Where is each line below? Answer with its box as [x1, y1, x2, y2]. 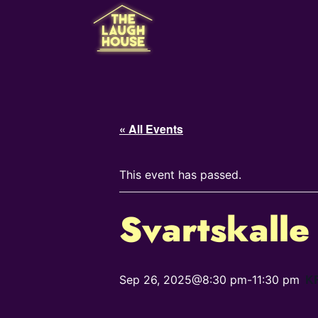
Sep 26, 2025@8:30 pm [119, 273, 247, 287]
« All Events [119, 121, 183, 137]
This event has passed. [119, 168, 241, 182]
